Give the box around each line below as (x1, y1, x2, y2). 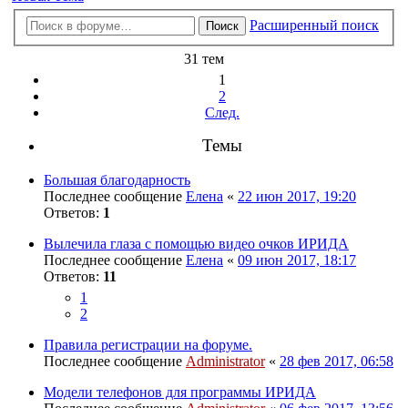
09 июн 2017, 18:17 (238, 251, 356, 268)
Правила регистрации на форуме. (44, 336, 252, 352)
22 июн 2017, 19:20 (238, 188, 356, 204)
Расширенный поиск (250, 16, 379, 33)
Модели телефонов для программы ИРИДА (44, 383, 316, 400)
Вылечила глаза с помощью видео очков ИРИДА (44, 235, 349, 251)
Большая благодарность (44, 171, 190, 188)
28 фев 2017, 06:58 (280, 352, 393, 369)
